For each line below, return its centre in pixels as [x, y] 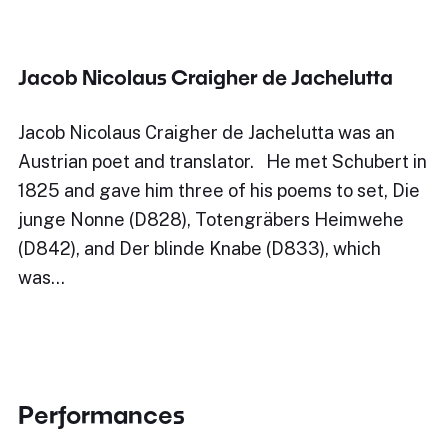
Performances [101, 414]
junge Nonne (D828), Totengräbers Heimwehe [211, 219]
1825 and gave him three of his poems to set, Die [219, 190]
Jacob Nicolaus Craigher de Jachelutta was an [206, 132]
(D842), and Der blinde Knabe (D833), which [199, 248]
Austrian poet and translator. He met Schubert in [222, 161]
